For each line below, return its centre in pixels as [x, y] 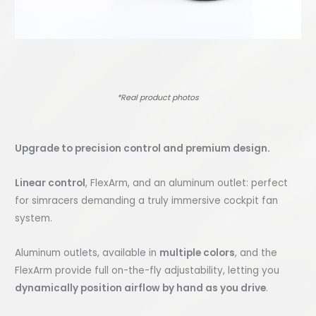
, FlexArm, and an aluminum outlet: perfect [187, 183]
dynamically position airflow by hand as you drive [141, 288]
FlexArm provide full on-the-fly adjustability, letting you [147, 270]
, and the [256, 253]
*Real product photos [158, 97]
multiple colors [197, 253]
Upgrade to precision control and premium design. [143, 148]
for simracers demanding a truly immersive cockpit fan [147, 200]
